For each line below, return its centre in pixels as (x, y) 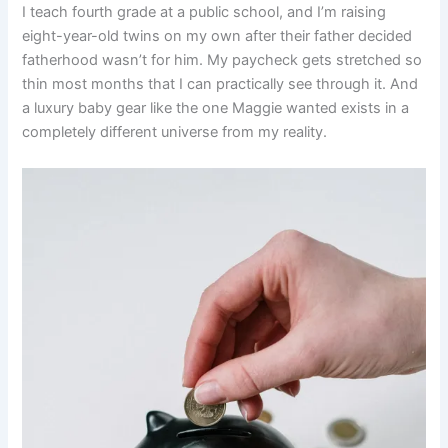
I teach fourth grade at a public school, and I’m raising (204, 12)
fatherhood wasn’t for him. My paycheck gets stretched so (222, 60)
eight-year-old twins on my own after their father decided (217, 36)
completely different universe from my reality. (175, 132)
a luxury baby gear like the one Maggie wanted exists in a (216, 108)
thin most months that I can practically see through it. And (220, 84)
